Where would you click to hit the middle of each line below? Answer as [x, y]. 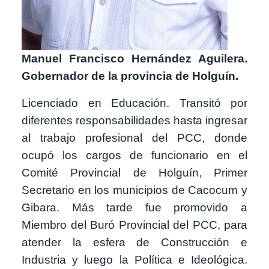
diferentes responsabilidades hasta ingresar [134, 120]
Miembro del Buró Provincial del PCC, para [134, 225]
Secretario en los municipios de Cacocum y [134, 190]
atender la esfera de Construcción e [134, 242]
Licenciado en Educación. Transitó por [134, 103]
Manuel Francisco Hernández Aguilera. [134, 58]
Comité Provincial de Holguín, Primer [134, 172]
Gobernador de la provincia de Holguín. [130, 76]
